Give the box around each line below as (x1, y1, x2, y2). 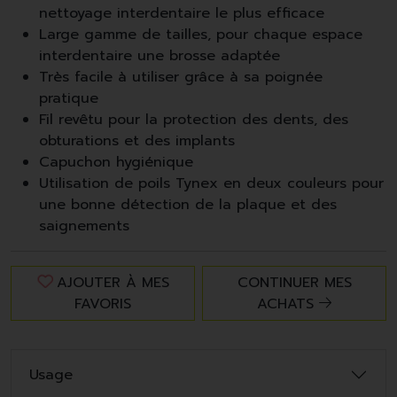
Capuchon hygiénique (39, 152, 193, 174)
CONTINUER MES (237, 272, 352, 294)
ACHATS (257, 293, 319, 315)
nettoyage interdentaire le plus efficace (39, 3, 324, 25)
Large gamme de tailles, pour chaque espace (39, 24, 362, 46)
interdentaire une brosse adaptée (39, 45, 280, 67)
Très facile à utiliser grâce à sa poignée (39, 66, 323, 89)
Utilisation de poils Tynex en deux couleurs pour (39, 173, 384, 195)
